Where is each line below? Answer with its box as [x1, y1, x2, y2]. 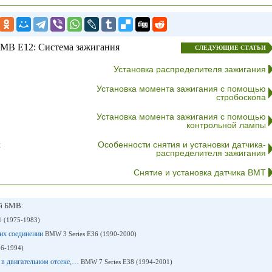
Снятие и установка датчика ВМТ [133, 168, 266, 177]
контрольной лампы [186, 120, 266, 130]
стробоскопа [216, 92, 266, 102]
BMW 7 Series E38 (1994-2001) [80, 258, 172, 265]
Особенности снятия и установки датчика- [97, 140, 266, 149]
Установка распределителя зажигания [113, 64, 266, 74]
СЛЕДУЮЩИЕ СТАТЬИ [194, 44, 266, 51]
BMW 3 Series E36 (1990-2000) [44, 230, 137, 237]
